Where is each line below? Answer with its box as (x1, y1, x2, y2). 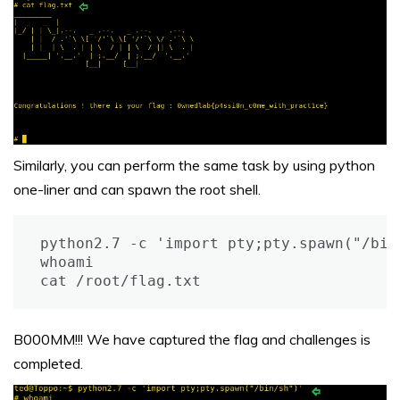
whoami (40, 254, 94, 271)
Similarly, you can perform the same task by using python (13, 156, 375, 175)
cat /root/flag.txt (40, 272, 201, 290)
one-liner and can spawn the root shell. (13, 180, 261, 199)
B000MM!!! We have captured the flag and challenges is (13, 330, 371, 349)
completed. (13, 354, 83, 373)
